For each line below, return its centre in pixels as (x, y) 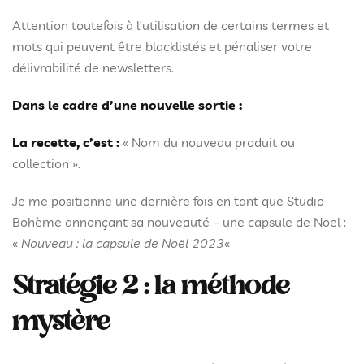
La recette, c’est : (66, 142)
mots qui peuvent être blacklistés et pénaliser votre (162, 46)
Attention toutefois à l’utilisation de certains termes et (171, 25)
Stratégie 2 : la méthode (151, 287)
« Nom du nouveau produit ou (207, 142)
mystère (61, 323)
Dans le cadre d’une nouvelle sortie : (127, 104)
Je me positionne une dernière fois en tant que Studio (168, 200)
